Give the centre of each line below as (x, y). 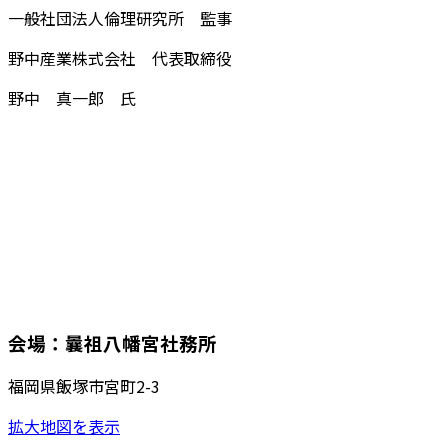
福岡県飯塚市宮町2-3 (84, 386)
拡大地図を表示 (64, 426)
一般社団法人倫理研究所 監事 (120, 17)
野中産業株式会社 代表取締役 (120, 57)
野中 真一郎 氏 (72, 97)
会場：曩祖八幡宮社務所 (112, 342)
